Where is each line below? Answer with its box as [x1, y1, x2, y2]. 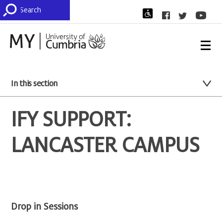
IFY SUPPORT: [11, 108, 131, 131]
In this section [11, 79, 57, 89]
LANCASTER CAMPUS [11, 134, 200, 157]
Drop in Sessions [11, 202, 78, 212]
